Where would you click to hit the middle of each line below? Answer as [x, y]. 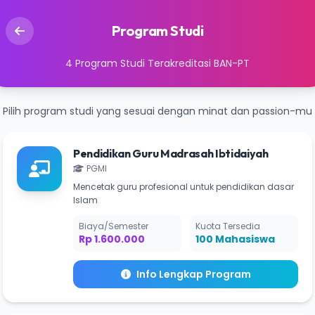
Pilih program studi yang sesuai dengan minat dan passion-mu [157, 111]
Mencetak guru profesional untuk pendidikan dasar [184, 187]
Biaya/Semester [114, 226]
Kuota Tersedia [228, 226]
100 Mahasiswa [235, 239]
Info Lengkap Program [193, 274]
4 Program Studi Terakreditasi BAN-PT [157, 63]
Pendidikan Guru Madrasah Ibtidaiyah [171, 153]
